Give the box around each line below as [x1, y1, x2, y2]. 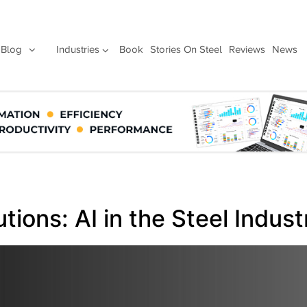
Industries [56, 44, 99, 55]
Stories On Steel [149, 44, 222, 55]
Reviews [228, 44, 265, 55]
